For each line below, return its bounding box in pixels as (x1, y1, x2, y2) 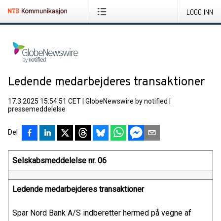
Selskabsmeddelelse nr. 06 (12, 156, 122, 165)
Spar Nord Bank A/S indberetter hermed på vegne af (12, 208, 191, 218)
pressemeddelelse (8, 105, 66, 113)
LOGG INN (186, 7, 213, 17)
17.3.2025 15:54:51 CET (8, 97, 81, 105)
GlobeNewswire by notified (85, 97, 168, 105)
